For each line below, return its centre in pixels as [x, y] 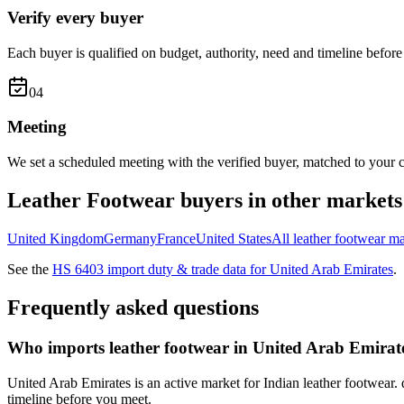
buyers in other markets [289, 201]
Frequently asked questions [133, 307]
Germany [130, 239]
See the [30, 269]
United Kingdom [55, 239]
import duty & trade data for [187, 269]
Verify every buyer [75, 18]
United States [234, 239]
